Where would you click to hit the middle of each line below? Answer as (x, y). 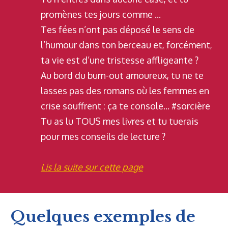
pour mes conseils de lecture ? (103, 137)
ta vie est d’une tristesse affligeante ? (120, 60)
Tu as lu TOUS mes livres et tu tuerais (120, 121)
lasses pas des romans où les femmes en (125, 91)
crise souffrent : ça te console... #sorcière (125, 106)
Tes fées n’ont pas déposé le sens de (118, 30)
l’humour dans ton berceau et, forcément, (126, 45)
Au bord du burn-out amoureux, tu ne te (122, 76)
